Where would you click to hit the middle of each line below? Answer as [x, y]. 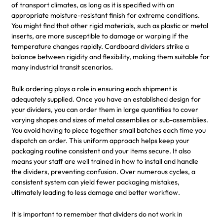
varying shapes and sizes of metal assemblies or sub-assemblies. [110, 120]
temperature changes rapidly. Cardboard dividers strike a [100, 46]
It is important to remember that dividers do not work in [97, 214]
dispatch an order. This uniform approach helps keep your [100, 140]
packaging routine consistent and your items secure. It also [101, 151]
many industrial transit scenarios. [62, 67]
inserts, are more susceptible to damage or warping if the [100, 36]
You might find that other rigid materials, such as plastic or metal [110, 25]
